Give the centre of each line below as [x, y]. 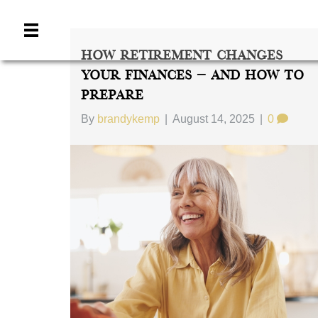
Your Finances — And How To [192, 76]
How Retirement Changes [181, 56]
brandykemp [128, 119]
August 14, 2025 [213, 119]
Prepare [112, 95]
